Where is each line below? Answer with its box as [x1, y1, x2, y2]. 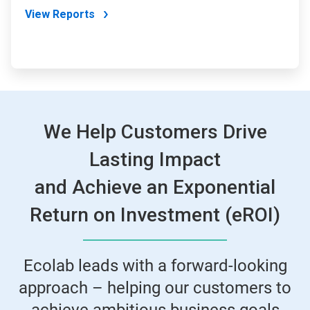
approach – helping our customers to [19, 278, 291, 298]
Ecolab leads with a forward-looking [23, 256, 287, 276]
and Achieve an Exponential [35, 176, 275, 199]
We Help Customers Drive [43, 120, 267, 144]
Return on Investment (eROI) [30, 203, 280, 227]
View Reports [25, 8, 95, 21]
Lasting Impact [89, 148, 221, 172]
